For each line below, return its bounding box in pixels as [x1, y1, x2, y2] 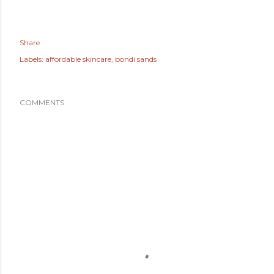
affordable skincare [45, 54, 111, 64]
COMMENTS [20, 98, 64, 107]
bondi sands [115, 54, 157, 64]
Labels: [20, 54, 43, 64]
